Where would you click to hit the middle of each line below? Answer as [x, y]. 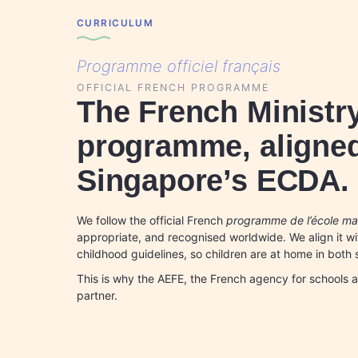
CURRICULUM [115, 23]
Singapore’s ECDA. [213, 180]
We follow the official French [151, 220]
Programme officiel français [179, 66]
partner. [97, 295]
